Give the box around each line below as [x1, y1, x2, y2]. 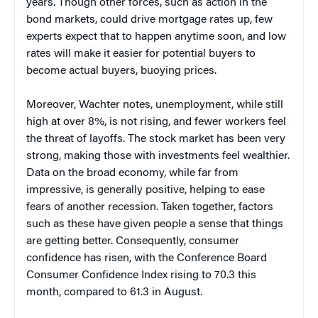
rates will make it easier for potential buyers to [26, 48, 256, 60]
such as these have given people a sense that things [26, 218, 283, 230]
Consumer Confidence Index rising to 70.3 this [26, 269, 256, 281]
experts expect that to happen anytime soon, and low [26, 31, 286, 43]
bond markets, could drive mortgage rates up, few [26, 13, 273, 26]
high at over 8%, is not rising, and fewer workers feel [26, 116, 286, 128]
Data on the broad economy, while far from [26, 167, 238, 179]
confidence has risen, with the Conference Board [26, 252, 267, 264]
